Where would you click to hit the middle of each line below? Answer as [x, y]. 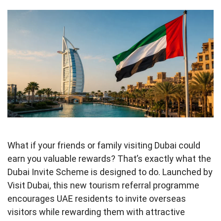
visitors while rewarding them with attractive [96, 212]
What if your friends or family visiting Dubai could [104, 145]
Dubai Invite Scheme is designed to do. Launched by [110, 172]
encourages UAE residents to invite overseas [97, 198]
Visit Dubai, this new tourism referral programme [103, 185]
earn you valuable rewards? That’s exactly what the [109, 158]
